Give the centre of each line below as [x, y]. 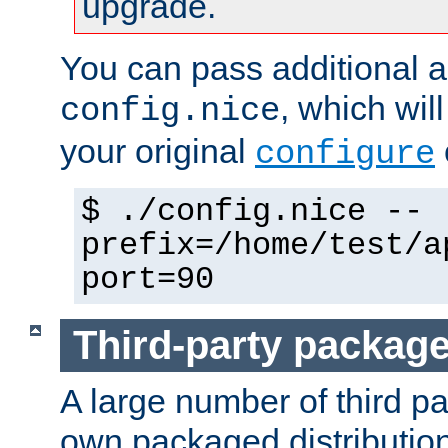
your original [157, 151]
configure [345, 154]
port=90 [147, 280]
